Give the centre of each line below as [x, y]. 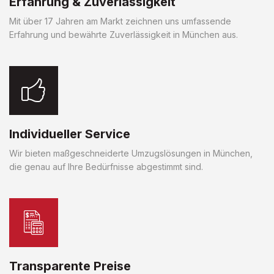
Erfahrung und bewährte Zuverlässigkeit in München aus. [124, 34]
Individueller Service [70, 134]
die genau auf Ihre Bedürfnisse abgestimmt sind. [106, 166]
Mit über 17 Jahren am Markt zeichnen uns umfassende [120, 21]
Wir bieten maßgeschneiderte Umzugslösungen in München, [131, 153]
